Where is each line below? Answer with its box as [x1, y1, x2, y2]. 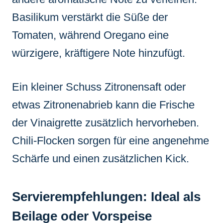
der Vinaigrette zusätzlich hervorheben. [12, 116, 199, 129]
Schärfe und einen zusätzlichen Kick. [12, 152, 189, 165]
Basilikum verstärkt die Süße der [12, 10, 168, 23]
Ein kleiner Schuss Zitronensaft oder [12, 80, 186, 93]
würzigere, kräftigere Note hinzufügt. [12, 46, 185, 59]
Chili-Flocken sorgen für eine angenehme [12, 134, 209, 147]
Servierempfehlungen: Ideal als [12, 189, 201, 204]
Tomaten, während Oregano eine [12, 28, 169, 41]
